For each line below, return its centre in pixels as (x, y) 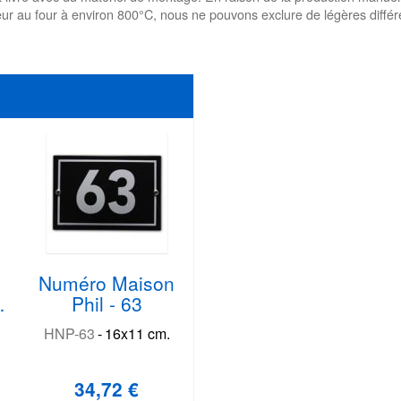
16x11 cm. (137, 333)
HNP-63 (69, 333)
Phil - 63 (107, 303)
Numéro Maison (107, 282)
